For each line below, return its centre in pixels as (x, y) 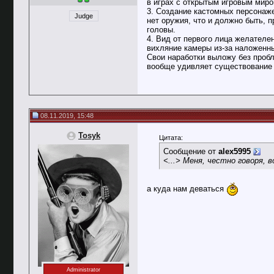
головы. (161, 30)
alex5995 (235, 151)
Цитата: (171, 138)
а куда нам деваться (187, 188)
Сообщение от (191, 151)
